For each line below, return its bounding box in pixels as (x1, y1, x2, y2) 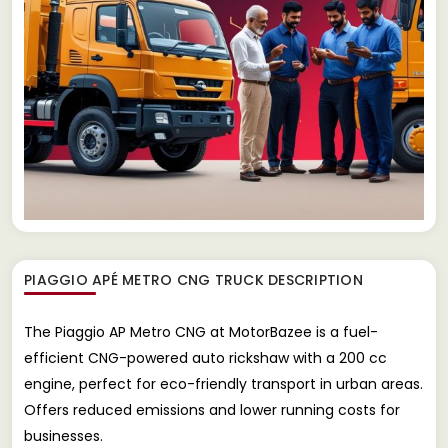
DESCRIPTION (263, 269, 363, 290)
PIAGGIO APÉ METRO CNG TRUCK (24, 269, 264, 290)
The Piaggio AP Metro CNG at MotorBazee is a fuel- (24, 321, 378, 342)
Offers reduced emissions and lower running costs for (24, 399, 400, 420)
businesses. (24, 425, 103, 446)
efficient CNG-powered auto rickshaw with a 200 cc (24, 347, 387, 368)
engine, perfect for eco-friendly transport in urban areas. (24, 373, 423, 394)
